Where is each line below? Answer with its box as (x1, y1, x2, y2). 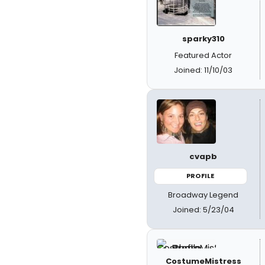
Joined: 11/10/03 (174, 64, 233, 76)
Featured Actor (174, 50, 232, 61)
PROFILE (186, 171, 215, 180)
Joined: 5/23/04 (172, 203, 234, 215)
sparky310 (182, 33, 225, 44)
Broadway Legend (168, 189, 239, 201)
